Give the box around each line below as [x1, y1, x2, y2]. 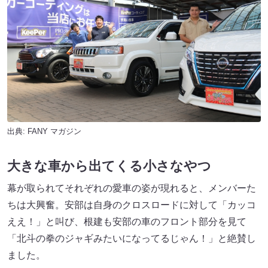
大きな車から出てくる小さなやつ [7, 158, 211, 173]
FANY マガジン [28, 126, 81, 136]
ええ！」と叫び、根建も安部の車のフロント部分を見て [7, 216, 246, 227]
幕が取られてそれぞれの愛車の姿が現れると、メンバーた [7, 182, 256, 193]
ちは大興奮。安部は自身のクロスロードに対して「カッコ [7, 199, 256, 210]
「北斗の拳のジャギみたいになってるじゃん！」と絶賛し [7, 233, 256, 243]
